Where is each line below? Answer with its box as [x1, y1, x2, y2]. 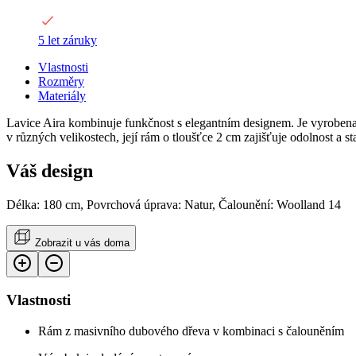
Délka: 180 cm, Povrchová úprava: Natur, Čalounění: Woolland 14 [6, 197, 341, 211]
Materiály [38, 88, 86, 103]
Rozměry [38, 74, 84, 88]
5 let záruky [38, 33, 97, 47]
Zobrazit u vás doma [35, 236, 130, 249]
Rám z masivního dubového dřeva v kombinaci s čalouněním [38, 324, 344, 339]
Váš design [6, 160, 93, 181]
